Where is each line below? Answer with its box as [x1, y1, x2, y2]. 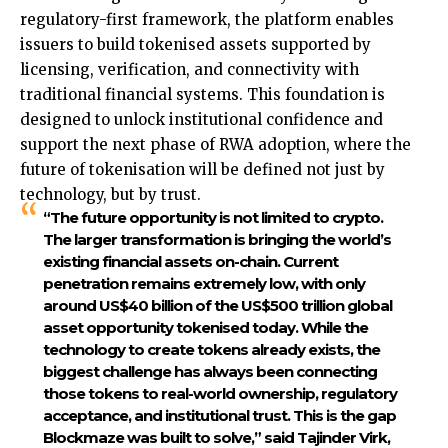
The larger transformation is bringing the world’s [42, 230, 391, 250]
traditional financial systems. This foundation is [20, 85, 385, 105]
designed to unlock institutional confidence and [20, 110, 383, 130]
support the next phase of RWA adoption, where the [20, 135, 411, 155]
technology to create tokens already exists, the [42, 340, 380, 360]
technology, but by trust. [20, 185, 201, 205]
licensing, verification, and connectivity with [20, 60, 359, 80]
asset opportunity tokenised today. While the [42, 318, 368, 338]
